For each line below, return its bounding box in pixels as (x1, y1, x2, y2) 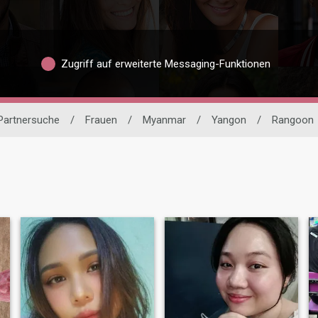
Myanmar (142, 114, 186, 127)
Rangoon (271, 114, 314, 127)
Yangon (211, 114, 246, 127)
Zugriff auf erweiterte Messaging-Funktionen (60, 57, 270, 70)
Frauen (84, 114, 117, 127)
